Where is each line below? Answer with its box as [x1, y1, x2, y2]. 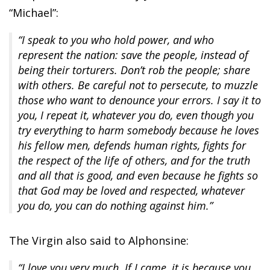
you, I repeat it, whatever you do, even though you [18, 108, 254, 123]
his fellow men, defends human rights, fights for [18, 138, 246, 153]
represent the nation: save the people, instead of [18, 48, 248, 63]
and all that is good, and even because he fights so [18, 168, 258, 183]
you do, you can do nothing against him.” [18, 198, 213, 213]
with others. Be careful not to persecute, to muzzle [18, 78, 258, 93]
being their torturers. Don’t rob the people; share [18, 63, 250, 78]
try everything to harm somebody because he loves [18, 123, 259, 138]
